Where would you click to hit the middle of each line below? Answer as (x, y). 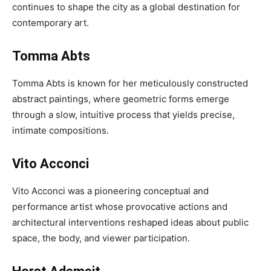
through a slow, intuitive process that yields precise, (123, 115)
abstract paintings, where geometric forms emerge (121, 99)
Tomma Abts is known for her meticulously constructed (130, 83)
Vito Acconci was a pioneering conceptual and (110, 191)
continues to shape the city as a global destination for (126, 7)
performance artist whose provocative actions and (120, 207)
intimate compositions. (60, 130)
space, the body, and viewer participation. (101, 238)
